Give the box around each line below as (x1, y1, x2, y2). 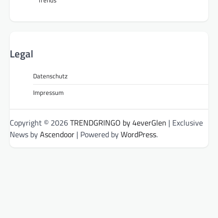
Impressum (33, 88, 64, 98)
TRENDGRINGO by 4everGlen (70, 117, 166, 129)
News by (10, 128, 40, 141)
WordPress (121, 128, 156, 141)
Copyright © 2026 (10, 117, 70, 129)
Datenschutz (33, 71, 68, 81)
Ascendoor (40, 128, 74, 141)
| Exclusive (166, 117, 203, 129)
